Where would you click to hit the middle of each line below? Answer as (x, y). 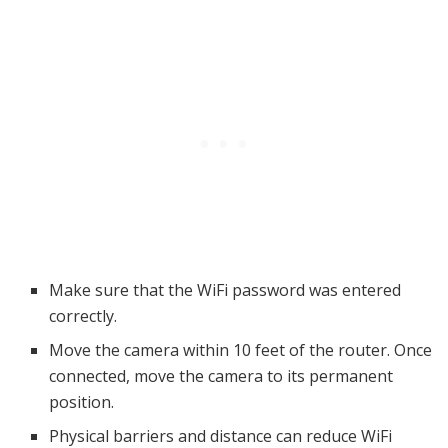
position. (82, 402)
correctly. (83, 316)
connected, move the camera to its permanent (221, 376)
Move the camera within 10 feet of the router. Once (241, 350)
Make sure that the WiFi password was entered (225, 290)
